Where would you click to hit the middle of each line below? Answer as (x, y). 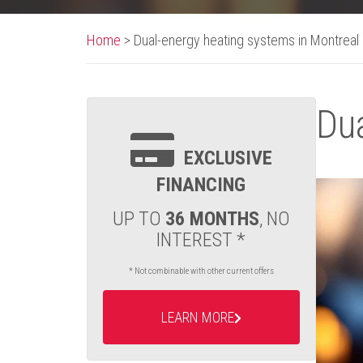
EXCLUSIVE (228, 158)
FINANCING (201, 185)
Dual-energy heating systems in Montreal (246, 40)
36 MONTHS (212, 219)
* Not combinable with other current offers (201, 271)
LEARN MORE (197, 317)
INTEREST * (201, 240)
